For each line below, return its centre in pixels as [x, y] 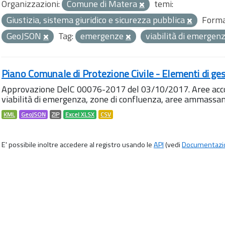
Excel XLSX [80, 115]
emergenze [103, 36]
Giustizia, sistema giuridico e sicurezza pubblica [97, 20]
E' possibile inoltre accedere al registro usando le [78, 145]
